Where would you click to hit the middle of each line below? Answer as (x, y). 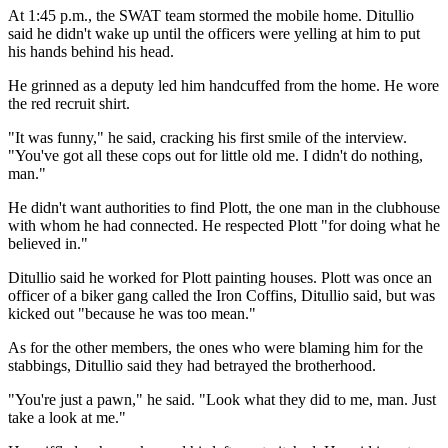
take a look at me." (67, 417)
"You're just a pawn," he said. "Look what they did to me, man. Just (222, 399)
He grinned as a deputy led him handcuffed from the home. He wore (223, 85)
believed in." (48, 243)
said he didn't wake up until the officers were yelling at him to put (214, 33)
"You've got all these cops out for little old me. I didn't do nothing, (215, 155)
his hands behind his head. (91, 51)
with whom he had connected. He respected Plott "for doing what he (224, 225)
